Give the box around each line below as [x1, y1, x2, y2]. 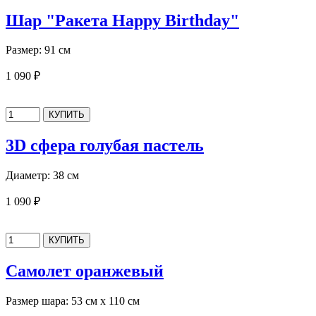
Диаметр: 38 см [6, 169, 79, 182]
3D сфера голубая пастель [6, 136, 204, 155]
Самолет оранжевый [6, 262, 164, 281]
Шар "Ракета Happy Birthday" [6, 11, 239, 30]
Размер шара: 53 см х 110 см [6, 295, 140, 308]
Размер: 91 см [6, 44, 71, 56]
